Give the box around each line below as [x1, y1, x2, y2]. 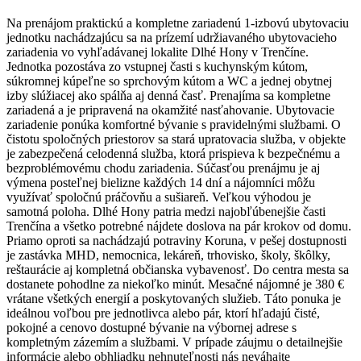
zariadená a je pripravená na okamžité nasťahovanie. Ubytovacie [6, 102, 334, 117]
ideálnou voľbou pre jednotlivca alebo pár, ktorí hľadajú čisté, [6, 305, 320, 320]
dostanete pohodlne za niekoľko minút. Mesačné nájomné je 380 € [6, 276, 344, 291]
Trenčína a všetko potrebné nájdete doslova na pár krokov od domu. [6, 218, 351, 233]
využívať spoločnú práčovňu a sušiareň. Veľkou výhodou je [6, 189, 311, 204]
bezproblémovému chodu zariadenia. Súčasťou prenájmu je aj [6, 160, 320, 175]
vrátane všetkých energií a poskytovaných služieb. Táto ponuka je [6, 291, 341, 305]
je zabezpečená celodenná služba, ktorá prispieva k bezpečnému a [6, 146, 340, 160]
